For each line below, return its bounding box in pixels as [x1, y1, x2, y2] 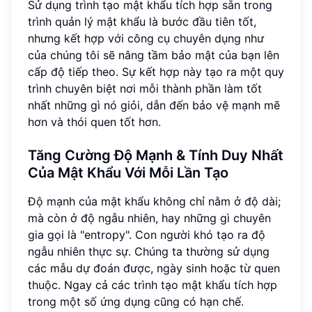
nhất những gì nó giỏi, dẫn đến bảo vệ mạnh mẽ [28, 98, 280, 113]
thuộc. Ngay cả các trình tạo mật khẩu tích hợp [28, 278, 277, 292]
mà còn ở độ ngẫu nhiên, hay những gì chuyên [28, 211, 271, 226]
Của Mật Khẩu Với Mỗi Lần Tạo [28, 164, 228, 182]
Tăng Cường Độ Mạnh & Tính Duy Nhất [28, 147, 283, 164]
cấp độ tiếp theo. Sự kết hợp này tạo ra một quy [28, 65, 284, 79]
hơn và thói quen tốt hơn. [28, 115, 161, 130]
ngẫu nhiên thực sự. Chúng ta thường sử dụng [28, 244, 270, 259]
